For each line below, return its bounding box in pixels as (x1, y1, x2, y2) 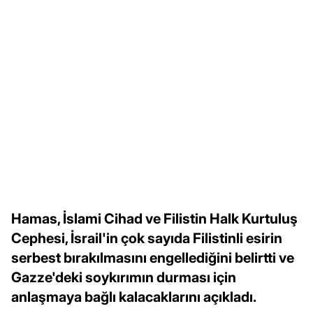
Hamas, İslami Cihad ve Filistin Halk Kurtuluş (11, 210, 298, 227)
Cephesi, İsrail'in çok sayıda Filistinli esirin (11, 229, 282, 247)
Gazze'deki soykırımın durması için (11, 268, 236, 286)
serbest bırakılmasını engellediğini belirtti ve (11, 249, 294, 266)
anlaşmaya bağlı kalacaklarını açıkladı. (11, 288, 256, 305)
